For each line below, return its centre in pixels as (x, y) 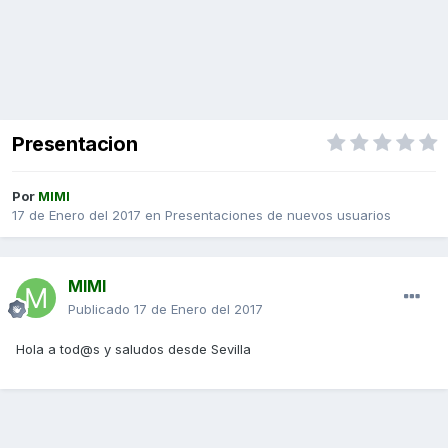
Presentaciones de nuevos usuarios (278, 215)
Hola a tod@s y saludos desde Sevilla (133, 349)
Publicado (101, 309)
